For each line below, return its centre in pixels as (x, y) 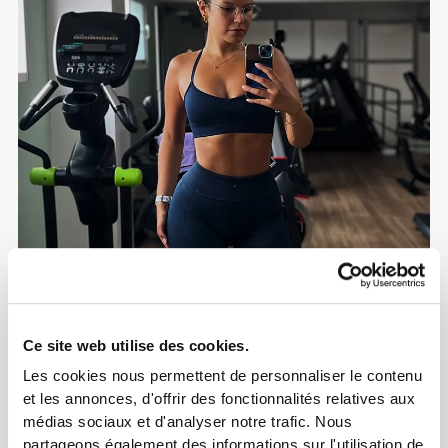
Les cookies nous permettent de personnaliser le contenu (222, 376)
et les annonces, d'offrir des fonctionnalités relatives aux (219, 399)
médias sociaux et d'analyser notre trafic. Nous (187, 422)
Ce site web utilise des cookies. (135, 346)
